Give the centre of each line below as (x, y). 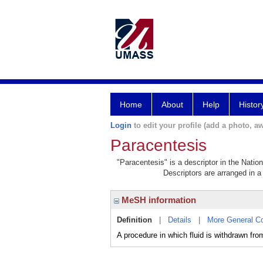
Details (180, 220)
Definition (134, 220)
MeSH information (158, 200)
